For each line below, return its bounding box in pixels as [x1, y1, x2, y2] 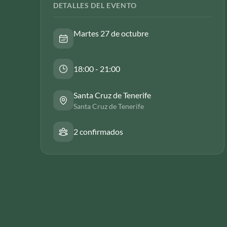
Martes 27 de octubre [73, 28, 148, 38]
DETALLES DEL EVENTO [53, 1, 137, 10]
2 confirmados [73, 127, 123, 136]
